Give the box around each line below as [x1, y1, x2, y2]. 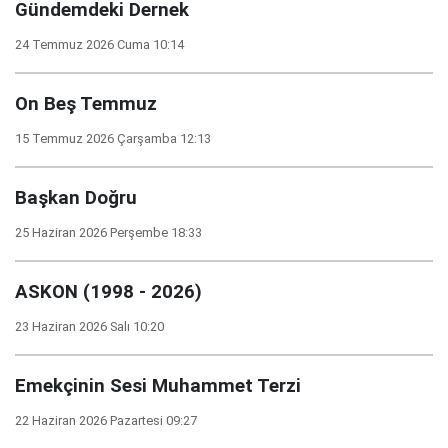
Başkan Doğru [15, 187, 137, 209]
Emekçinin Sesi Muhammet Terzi [15, 375, 301, 397]
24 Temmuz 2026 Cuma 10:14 [15, 37, 184, 52]
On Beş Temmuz [15, 93, 157, 115]
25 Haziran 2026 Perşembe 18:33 [15, 225, 202, 240]
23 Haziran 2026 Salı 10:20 [15, 319, 164, 334]
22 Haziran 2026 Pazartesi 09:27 [15, 413, 197, 428]
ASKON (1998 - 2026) [15, 281, 202, 303]
